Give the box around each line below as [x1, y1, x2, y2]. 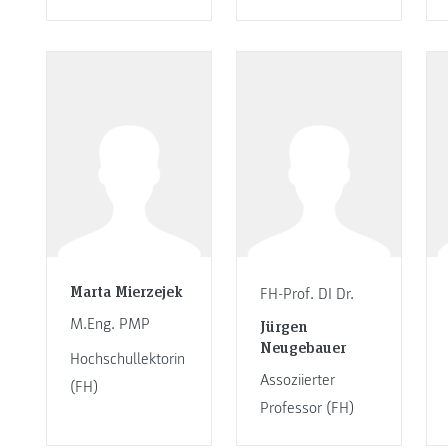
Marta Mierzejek [69, 279, 183, 301]
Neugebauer [259, 336, 346, 358]
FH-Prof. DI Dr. [259, 283, 354, 304]
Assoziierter [259, 370, 335, 391]
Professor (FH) [259, 398, 354, 419]
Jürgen [259, 315, 307, 337]
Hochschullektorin [69, 349, 185, 370]
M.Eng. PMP [69, 313, 150, 334]
